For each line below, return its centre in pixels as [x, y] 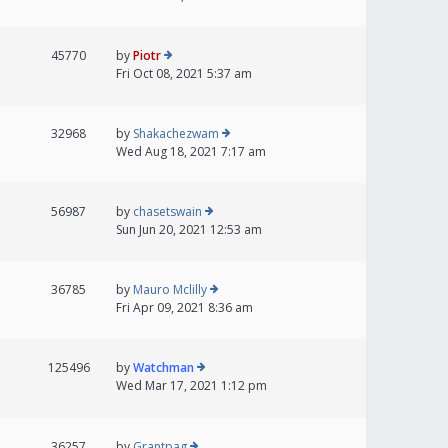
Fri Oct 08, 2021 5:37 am [184, 74]
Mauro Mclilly [170, 290]
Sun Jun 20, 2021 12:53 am [189, 230]
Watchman [163, 368]
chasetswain [167, 212]
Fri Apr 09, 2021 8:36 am [184, 308]
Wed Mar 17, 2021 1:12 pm [191, 386]
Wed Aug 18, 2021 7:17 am [191, 152]
